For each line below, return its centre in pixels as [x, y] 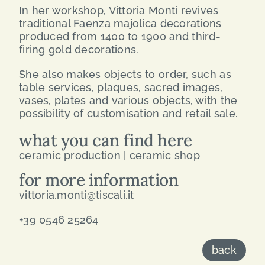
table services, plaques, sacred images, [121, 88]
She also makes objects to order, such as [125, 75]
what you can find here [105, 140]
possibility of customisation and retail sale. [128, 114]
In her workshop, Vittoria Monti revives [119, 11]
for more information [98, 180]
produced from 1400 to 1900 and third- [119, 37]
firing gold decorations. [79, 50]
